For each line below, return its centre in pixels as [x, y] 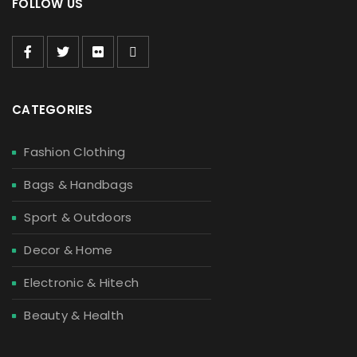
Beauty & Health [74, 316]
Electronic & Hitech [81, 283]
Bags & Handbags [78, 185]
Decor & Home [69, 250]
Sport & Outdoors [78, 218]
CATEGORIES [53, 110]
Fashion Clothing [75, 152]
